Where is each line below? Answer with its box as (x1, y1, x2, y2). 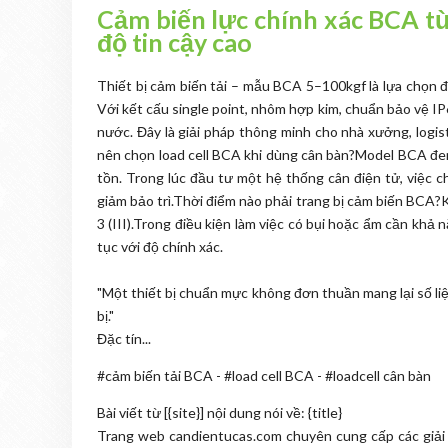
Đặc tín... (97, 330, 151, 347)
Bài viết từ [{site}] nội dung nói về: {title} (97, 404, 342, 421)
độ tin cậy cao (97, 27, 252, 57)
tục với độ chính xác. (97, 238, 223, 255)
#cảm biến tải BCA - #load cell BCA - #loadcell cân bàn (97, 367, 431, 384)
